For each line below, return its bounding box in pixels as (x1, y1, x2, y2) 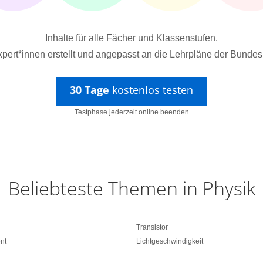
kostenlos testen (109, 83, 193, 97)
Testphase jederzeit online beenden (74, 108, 189, 116)
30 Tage (70, 83, 109, 97)
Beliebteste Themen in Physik (8, 176, 255, 201)
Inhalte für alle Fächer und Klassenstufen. (45, 33, 218, 43)
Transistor (136, 223, 168, 231)
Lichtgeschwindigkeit (136, 237, 203, 245)
